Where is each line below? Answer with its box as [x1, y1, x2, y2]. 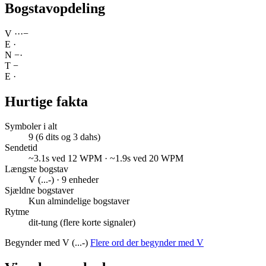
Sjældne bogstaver [5, 185, 74, 196]
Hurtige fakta [5, 93, 88, 109]
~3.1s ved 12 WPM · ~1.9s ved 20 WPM [28, 153, 183, 164]
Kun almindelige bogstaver [28, 196, 129, 207]
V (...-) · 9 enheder [28, 175, 99, 185]
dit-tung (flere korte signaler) [28, 217, 135, 228]
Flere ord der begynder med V [90, 237, 204, 248]
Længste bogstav [5, 164, 68, 175]
